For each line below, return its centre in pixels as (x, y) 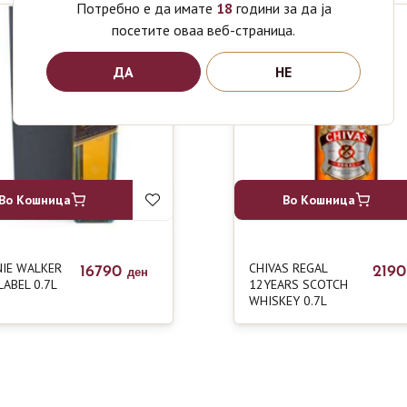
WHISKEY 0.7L (288, 300)
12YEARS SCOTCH (298, 284)
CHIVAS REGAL (288, 268)
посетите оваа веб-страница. (203, 30)
